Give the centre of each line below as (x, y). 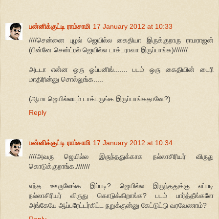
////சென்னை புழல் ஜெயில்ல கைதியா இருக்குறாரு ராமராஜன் (121, 40)
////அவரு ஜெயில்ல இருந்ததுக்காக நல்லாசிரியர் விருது (121, 156)
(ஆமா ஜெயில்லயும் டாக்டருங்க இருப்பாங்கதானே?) (100, 99)
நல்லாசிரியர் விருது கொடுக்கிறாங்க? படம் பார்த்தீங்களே (121, 195)
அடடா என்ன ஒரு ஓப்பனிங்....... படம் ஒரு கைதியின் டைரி (121, 69)
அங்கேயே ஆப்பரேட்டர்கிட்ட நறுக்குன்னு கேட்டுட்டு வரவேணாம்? (118, 205)
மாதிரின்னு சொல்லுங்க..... (66, 79)
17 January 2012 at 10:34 (133, 142)
